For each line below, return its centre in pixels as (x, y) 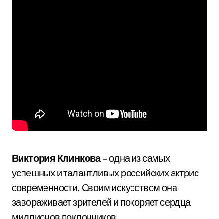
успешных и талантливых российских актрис (105, 173)
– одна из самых (135, 158)
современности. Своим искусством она (94, 187)
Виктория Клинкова (56, 158)
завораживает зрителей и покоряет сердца (101, 202)
